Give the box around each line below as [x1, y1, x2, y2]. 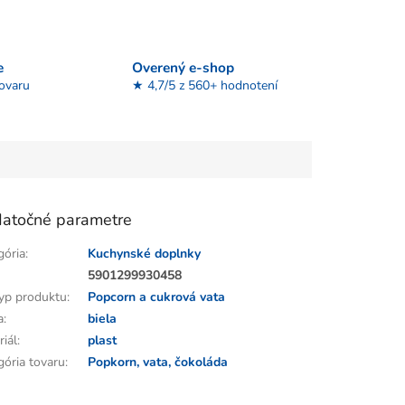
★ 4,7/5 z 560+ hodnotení [131, 76, 278, 94]
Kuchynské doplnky [88, 245, 202, 263]
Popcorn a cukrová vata [88, 288, 226, 306]
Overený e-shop [131, 57, 234, 77]
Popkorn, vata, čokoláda [88, 353, 229, 372]
